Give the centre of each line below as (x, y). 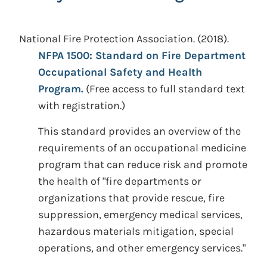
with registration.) (82, 105)
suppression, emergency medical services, (140, 215)
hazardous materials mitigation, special (136, 231)
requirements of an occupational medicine (142, 148)
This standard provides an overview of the (139, 131)
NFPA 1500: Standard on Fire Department (142, 55)
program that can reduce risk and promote (143, 164)
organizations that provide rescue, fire (131, 198)
